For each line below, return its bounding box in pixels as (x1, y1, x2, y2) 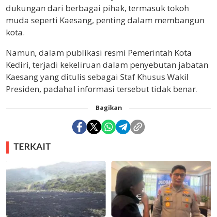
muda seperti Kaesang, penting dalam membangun (6, 15, 204, 26)
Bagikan (95, 103, 122, 112)
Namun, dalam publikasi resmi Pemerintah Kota (6, 47, 192, 59)
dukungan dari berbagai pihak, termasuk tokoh (6, 2, 189, 14)
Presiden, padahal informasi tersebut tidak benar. (6, 83, 198, 95)
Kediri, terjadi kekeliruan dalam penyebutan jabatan (6, 59, 208, 71)
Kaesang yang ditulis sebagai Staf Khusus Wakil (6, 71, 189, 83)
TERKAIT (14, 143, 51, 152)
